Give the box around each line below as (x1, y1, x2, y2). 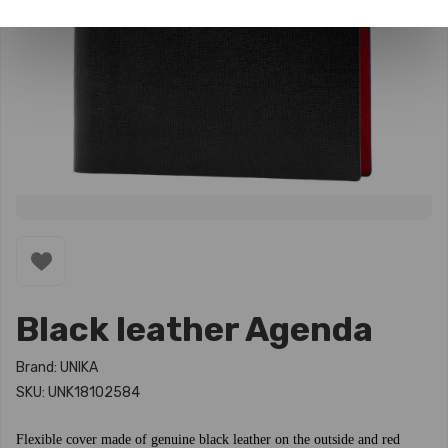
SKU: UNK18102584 (16, 384, 140, 401)
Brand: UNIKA (16, 359, 98, 376)
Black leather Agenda (16, 309, 373, 350)
